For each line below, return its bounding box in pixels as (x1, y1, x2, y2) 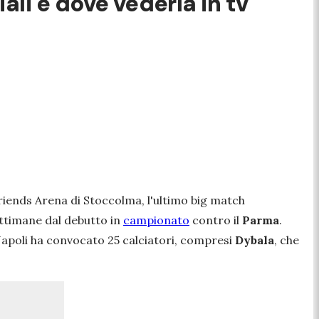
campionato (123, 212, 189, 227)
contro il (189, 212, 242, 227)
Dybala (235, 232, 274, 247)
